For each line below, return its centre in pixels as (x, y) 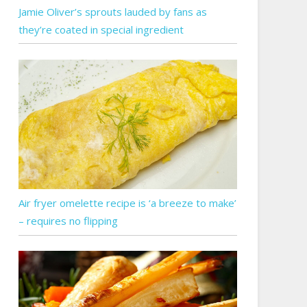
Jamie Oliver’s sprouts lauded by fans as (112, 11)
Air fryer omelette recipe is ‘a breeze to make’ (127, 203)
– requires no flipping (68, 221)
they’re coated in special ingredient (101, 29)
